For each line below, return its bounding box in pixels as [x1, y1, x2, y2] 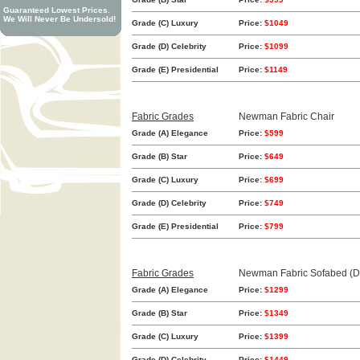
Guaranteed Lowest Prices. [3, 6, 110, 14]
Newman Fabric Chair [239, 111, 334, 122]
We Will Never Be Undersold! [3, 14, 116, 23]
